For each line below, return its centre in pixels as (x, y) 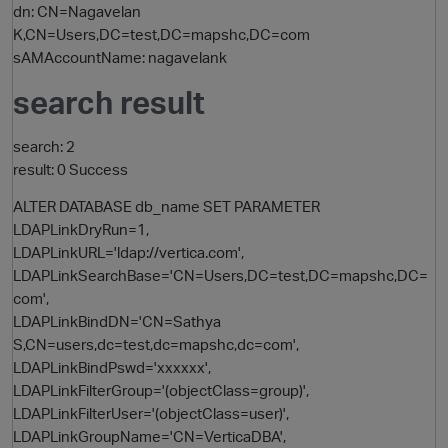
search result (109, 102)
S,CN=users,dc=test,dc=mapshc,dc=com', (156, 344)
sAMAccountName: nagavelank (120, 57)
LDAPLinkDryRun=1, (81, 229)
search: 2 (44, 146)
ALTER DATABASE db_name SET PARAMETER (166, 206)
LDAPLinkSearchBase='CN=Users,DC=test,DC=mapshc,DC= (220, 275)
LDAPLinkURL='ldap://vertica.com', (128, 252)
